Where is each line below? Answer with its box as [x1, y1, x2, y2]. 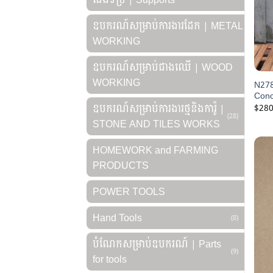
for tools [93, 250, 127, 268]
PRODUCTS [93, 156, 149, 174]
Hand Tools [93, 208, 142, 227]
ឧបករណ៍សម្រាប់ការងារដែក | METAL [93, 16, 243, 35]
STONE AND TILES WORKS [93, 115, 220, 133]
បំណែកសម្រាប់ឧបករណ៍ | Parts [93, 235, 221, 253]
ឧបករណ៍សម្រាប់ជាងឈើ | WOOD [93, 58, 233, 76]
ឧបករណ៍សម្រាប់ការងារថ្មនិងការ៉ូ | [93, 99, 225, 118]
